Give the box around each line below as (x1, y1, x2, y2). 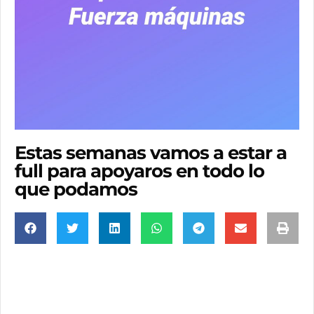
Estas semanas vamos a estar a (15, 141, 287, 164)
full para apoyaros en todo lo (15, 159, 264, 182)
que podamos (15, 177, 137, 200)
